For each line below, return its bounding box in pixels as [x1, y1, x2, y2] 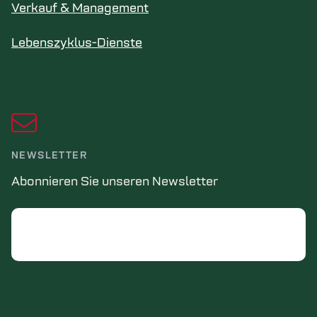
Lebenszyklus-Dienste [11, 37, 142, 50]
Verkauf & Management [11, 2, 149, 16]
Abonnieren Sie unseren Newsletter [11, 175, 218, 189]
